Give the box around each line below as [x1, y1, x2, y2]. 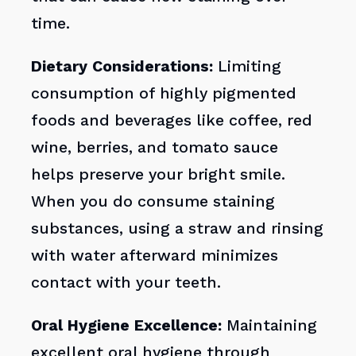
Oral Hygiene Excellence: [31, 315, 222, 335]
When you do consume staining [31, 192, 276, 211]
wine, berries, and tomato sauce [31, 138, 279, 157]
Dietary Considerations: [31, 57, 214, 76]
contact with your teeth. [31, 273, 222, 292]
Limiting [213, 57, 282, 76]
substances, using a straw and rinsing [31, 219, 324, 238]
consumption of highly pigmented [31, 84, 297, 103]
